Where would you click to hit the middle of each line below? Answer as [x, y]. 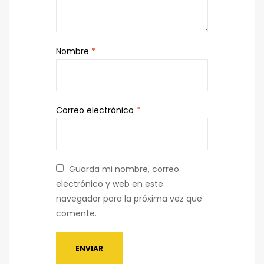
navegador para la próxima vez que [129, 198]
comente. [76, 213]
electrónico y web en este [110, 184]
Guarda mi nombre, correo [124, 169]
